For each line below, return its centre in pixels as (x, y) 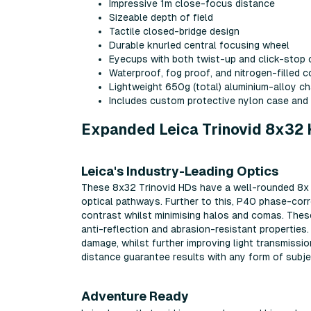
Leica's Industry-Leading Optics (180, 171)
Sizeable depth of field (161, 17)
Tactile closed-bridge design (174, 31)
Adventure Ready (135, 296)
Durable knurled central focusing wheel (199, 45)
